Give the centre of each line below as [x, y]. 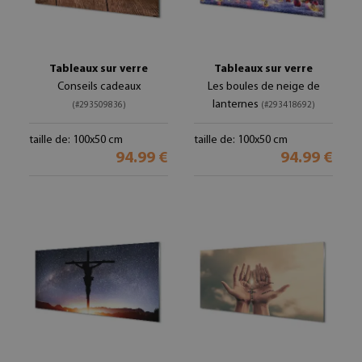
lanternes [236, 105]
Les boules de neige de [263, 87]
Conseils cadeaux [99, 87]
